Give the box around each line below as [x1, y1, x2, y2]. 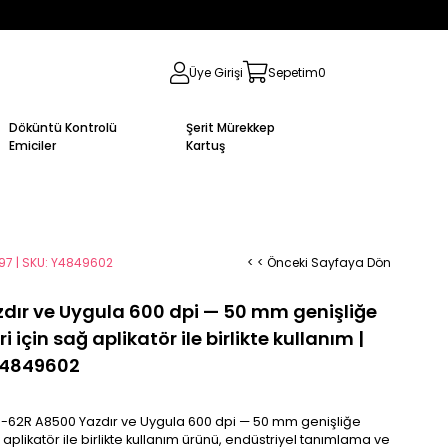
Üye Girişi [189, 63, 243, 81]
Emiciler [8, 136, 56, 154]
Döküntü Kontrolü [8, 118, 117, 136]
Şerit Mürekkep [185, 118, 275, 136]
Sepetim [268, 63, 318, 81]
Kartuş [185, 136, 225, 154]
